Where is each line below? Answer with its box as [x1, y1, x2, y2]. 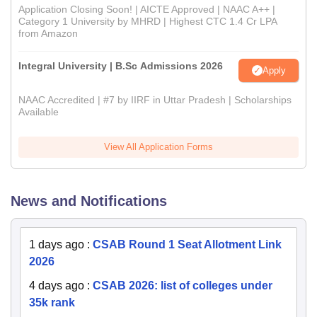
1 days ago [29, 238, 84, 251]
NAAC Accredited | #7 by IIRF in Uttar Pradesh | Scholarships [18, 94, 292, 106]
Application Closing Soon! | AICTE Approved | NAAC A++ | [18, 4, 275, 16]
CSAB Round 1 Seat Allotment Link [93, 238, 282, 251]
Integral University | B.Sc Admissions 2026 [18, 60, 223, 72]
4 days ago [29, 279, 84, 292]
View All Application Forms [104, 142, 213, 153]
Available [18, 106, 59, 118]
